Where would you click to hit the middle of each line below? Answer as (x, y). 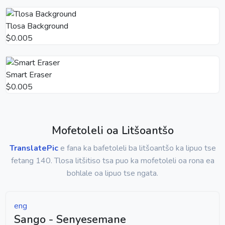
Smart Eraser (29, 75)
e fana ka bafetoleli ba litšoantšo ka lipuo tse (137, 148)
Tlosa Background (37, 26)
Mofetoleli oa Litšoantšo (113, 130)
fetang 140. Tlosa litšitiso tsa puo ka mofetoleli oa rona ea (113, 160)
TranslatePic (34, 148)
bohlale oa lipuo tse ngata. (113, 173)
